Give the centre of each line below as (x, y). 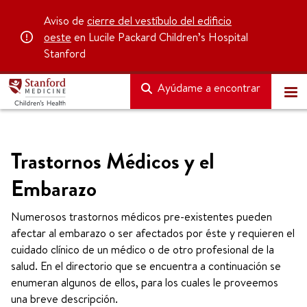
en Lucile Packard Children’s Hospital (160, 37)
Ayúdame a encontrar (208, 88)
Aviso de (65, 21)
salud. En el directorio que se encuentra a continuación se (146, 266)
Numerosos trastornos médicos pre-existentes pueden (142, 217)
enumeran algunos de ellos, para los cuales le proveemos (145, 282)
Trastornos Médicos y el (113, 161)
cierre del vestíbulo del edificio (159, 21)
